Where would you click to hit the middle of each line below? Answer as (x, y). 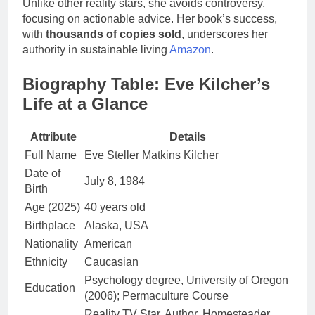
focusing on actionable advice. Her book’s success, (150, 18)
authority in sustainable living (96, 49)
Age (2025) (52, 207)
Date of (43, 174)
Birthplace (50, 226)
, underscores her (225, 34)
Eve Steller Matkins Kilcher (152, 155)
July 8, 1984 (115, 181)
